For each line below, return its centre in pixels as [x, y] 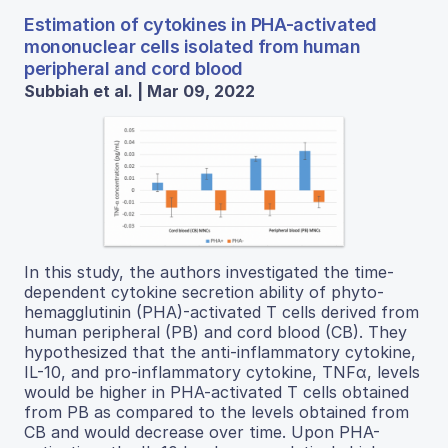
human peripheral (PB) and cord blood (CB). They [215, 332]
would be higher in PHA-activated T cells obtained [216, 392]
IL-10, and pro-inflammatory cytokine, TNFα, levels [222, 372]
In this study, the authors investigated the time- [209, 272]
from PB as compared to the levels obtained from [216, 412]
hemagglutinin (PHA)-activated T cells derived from [221, 312]
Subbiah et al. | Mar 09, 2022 [139, 90]
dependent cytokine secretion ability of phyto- [204, 292]
